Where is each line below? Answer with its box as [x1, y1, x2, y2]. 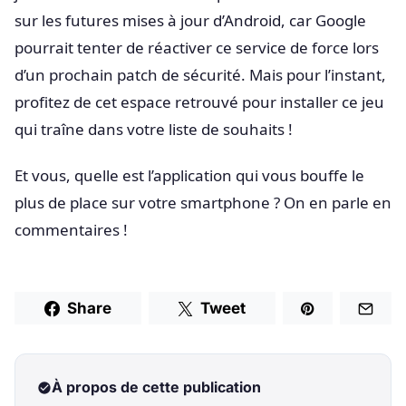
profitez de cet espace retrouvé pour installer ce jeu [14, 91, 384, 112]
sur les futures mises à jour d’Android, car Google [14, 9, 366, 31]
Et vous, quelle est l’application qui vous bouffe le [14, 165, 364, 186]
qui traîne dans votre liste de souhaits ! [14, 118, 293, 140]
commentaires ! [14, 219, 128, 240]
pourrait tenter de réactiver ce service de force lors [14, 36, 379, 58]
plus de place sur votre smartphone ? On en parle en [14, 192, 391, 213]
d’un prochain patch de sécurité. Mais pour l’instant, [14, 63, 386, 85]
